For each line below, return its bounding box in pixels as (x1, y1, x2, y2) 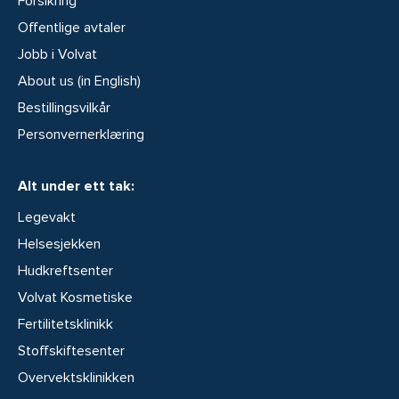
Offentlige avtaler (18, 18, 126, 37)
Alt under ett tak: (18, 176, 134, 195)
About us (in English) (18, 71, 141, 90)
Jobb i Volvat (18, 45, 97, 63)
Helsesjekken (18, 234, 101, 253)
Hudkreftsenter (18, 261, 113, 280)
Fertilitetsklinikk (18, 314, 113, 333)
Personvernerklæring (18, 125, 144, 143)
